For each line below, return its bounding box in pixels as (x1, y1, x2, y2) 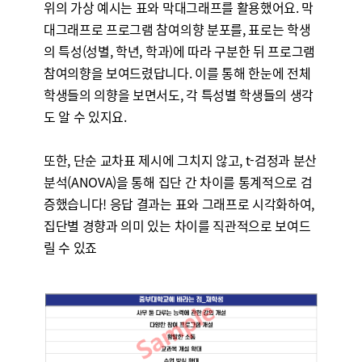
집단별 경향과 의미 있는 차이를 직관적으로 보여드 (43, 216, 311, 235)
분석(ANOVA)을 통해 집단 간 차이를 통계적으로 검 (43, 172, 313, 192)
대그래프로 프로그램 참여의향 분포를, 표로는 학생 (43, 19, 311, 39)
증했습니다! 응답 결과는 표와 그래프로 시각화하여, (43, 194, 315, 213)
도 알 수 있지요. (43, 107, 127, 126)
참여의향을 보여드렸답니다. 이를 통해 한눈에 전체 (43, 63, 311, 82)
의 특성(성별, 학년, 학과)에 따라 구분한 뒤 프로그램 (43, 41, 316, 61)
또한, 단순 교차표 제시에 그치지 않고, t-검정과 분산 (43, 150, 318, 170)
